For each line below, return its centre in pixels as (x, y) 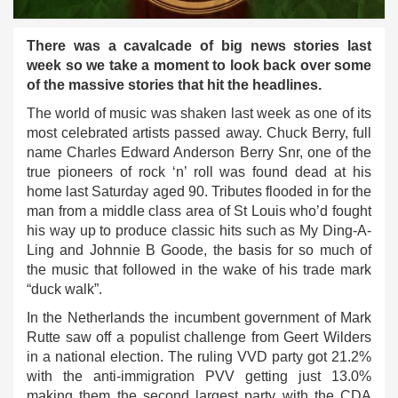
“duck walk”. (64, 289)
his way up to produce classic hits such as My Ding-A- (199, 231)
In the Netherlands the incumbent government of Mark (199, 318)
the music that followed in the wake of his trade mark (199, 270)
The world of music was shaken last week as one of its (199, 113)
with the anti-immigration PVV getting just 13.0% (199, 376)
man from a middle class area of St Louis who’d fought (199, 211)
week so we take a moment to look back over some (199, 65)
